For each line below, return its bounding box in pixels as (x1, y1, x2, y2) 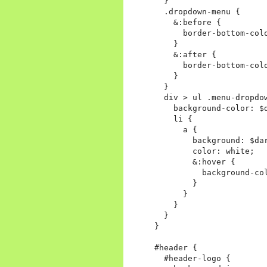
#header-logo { (154, 254, 231, 263)
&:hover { (154, 157, 235, 167)
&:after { (154, 50, 216, 60)
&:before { (154, 18, 221, 27)
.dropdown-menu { (154, 7, 240, 17)
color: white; (154, 147, 254, 156)
